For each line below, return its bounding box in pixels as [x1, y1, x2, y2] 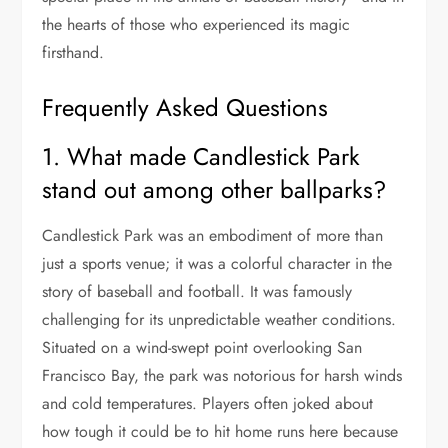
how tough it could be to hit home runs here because [42, 419, 399, 443]
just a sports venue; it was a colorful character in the [42, 251, 393, 275]
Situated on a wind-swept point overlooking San [42, 335, 363, 359]
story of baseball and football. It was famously [42, 279, 353, 303]
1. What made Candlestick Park [42, 138, 361, 174]
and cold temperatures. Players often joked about [42, 391, 374, 415]
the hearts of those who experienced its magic [42, 12, 351, 36]
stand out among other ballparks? [42, 171, 387, 207]
